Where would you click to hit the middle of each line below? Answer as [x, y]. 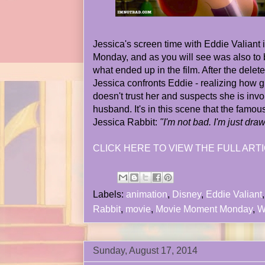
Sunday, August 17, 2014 [145, 251]
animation [147, 194]
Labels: [109, 194]
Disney [187, 194]
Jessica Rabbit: [126, 122]
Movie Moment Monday [204, 209]
